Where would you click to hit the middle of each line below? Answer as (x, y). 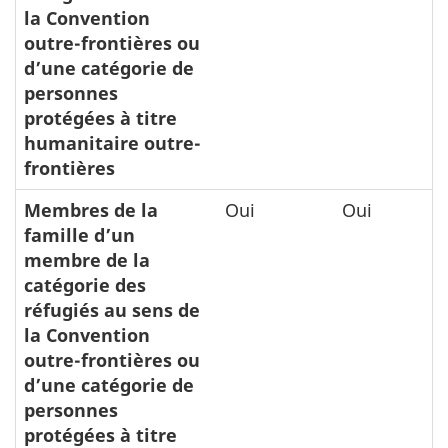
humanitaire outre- (112, 142)
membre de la (87, 259)
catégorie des (85, 284)
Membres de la (91, 209)
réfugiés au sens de (112, 309)
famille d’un (79, 234)
